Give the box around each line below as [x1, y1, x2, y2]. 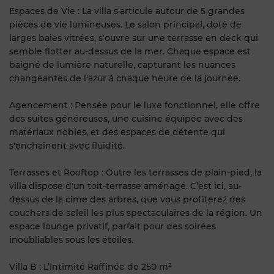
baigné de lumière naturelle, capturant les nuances [9, 59, 235, 70]
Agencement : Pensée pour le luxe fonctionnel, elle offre [9, 99, 260, 111]
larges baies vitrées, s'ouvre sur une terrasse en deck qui [9, 32, 258, 43]
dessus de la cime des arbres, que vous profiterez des [9, 193, 245, 205]
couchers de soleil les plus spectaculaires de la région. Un [9, 207, 262, 218]
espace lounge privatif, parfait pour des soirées [9, 220, 216, 232]
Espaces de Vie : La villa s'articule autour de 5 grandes [9, 5, 245, 17]
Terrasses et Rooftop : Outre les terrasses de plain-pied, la [9, 166, 262, 178]
